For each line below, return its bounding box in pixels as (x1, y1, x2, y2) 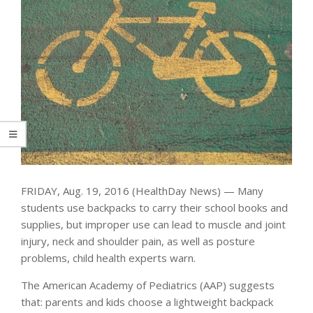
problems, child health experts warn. (21, 250, 196, 265)
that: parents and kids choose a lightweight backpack (21, 294, 273, 309)
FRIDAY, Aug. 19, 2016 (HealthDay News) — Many (21, 183, 263, 198)
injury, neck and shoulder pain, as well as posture (21, 233, 255, 248)
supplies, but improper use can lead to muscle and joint (21, 217, 286, 231)
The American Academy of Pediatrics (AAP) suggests (21, 277, 275, 292)
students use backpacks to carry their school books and (21, 200, 288, 214)
